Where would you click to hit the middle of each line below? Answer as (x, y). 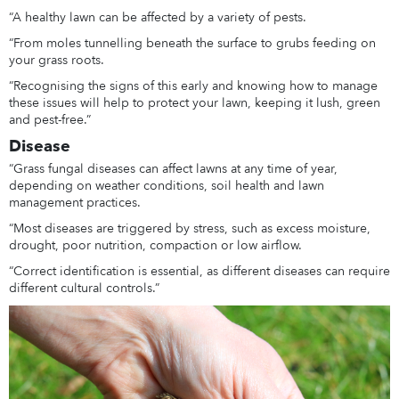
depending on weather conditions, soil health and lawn (166, 186)
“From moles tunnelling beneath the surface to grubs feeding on (192, 44)
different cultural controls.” (84, 289)
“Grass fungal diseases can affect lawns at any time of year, (173, 169)
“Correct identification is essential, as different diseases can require (199, 272)
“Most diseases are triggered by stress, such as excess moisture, (189, 229)
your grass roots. (56, 61)
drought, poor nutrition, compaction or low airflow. (155, 246)
